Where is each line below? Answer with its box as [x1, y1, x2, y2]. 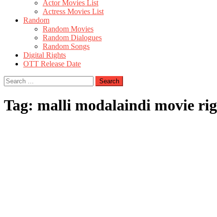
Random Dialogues [43, 33, 102, 42]
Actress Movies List [43, 7, 104, 15]
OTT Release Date [23, 60, 81, 68]
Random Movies [43, 25, 93, 33]
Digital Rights [23, 51, 66, 59]
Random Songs [43, 42, 90, 50]
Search [3, 76, 24, 84]
